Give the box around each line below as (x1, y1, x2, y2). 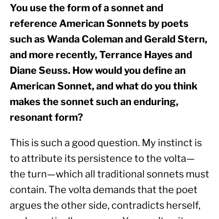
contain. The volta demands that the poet (10, 184, 197, 196)
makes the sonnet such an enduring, (10, 96, 178, 108)
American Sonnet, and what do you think (10, 80, 197, 92)
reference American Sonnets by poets (10, 18, 189, 30)
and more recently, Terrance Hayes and (10, 49, 192, 61)
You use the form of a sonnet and (10, 2, 163, 14)
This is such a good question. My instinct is (10, 137, 202, 149)
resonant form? (10, 111, 83, 124)
